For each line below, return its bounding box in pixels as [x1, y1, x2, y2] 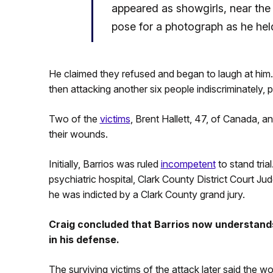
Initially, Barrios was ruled [48, 157, 161, 170]
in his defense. [48, 233, 119, 246]
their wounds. [48, 127, 108, 140]
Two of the [48, 112, 100, 125]
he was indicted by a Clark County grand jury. [48, 188, 245, 200]
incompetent [160, 157, 216, 170]
